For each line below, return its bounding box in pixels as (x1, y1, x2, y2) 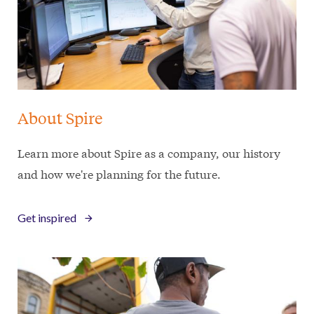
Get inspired (18, 210, 76, 224)
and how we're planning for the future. (18, 165, 221, 182)
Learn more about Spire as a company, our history (18, 144, 280, 161)
